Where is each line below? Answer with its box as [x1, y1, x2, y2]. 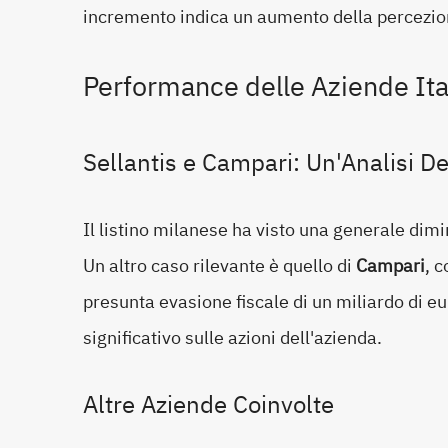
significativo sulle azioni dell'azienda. [83, 323, 382, 351]
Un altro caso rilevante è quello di [83, 251, 356, 279]
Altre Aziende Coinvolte [83, 386, 334, 423]
